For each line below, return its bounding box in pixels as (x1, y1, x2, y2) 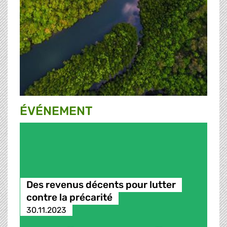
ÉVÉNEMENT (20, 104, 93, 119)
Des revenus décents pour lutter (26, 179, 176, 191)
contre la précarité (26, 192, 112, 204)
